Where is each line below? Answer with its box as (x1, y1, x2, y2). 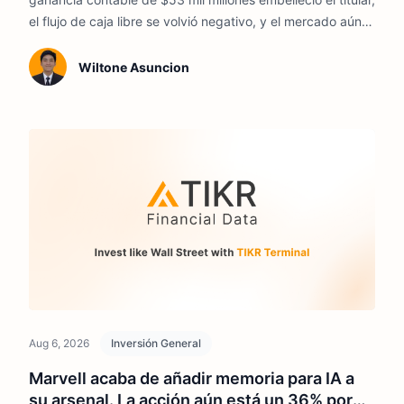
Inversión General (111, 335, 201, 350)
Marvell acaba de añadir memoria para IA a (29, 368, 354, 388)
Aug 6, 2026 (29, 335, 89, 350)
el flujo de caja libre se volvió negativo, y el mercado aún (29, 13, 362, 29)
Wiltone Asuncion (78, 59, 189, 75)
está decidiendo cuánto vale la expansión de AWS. (29, 34, 326, 50)
